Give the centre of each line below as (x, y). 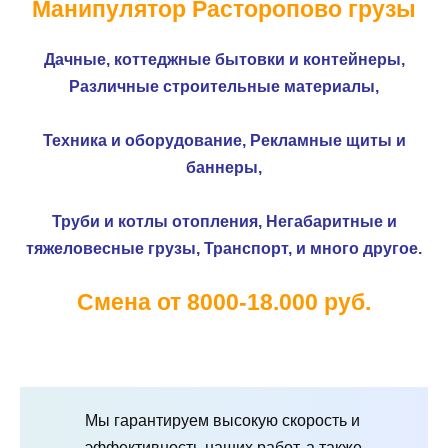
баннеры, (224, 167)
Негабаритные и (331, 222)
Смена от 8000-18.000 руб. (224, 302)
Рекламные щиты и (327, 140)
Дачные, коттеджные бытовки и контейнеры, (224, 59)
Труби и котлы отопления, (158, 222)
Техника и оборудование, (146, 140)
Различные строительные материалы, (224, 86)
